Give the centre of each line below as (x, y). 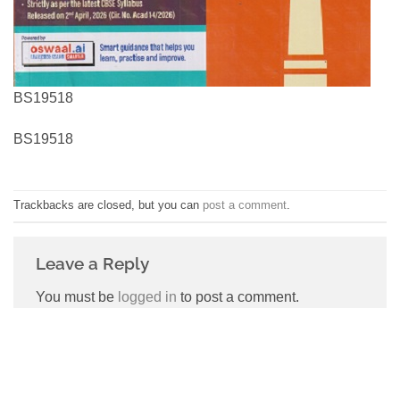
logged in (147, 296)
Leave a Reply (94, 263)
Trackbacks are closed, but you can (108, 205)
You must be (77, 296)
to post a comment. (238, 296)
